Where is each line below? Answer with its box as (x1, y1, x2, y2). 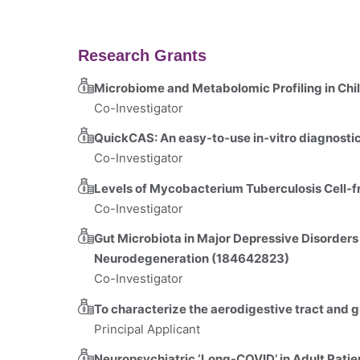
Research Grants (78, 46, 207, 64)
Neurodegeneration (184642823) (94, 251, 289, 266)
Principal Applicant (94, 321, 200, 337)
